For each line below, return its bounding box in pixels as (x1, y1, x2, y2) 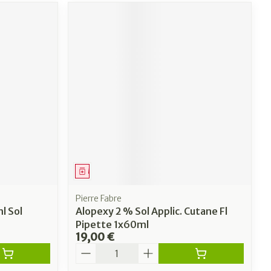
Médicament (88, 166, 134, 175)
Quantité (75, 242, 119, 255)
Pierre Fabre (76, 192, 122, 204)
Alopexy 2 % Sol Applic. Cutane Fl (76, 204, 228, 217)
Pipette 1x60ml (76, 218, 149, 230)
